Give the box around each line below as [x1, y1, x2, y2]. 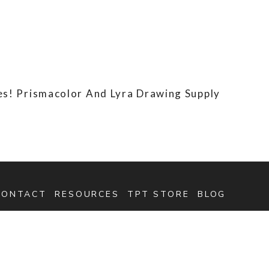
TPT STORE [127, 188, 190, 200]
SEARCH [67, 217, 103, 226]
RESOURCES [55, 188, 119, 200]
